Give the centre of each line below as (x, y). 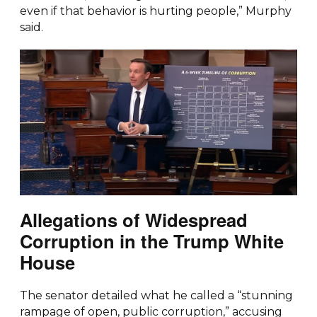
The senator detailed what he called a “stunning (156, 295)
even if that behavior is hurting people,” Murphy (155, 11)
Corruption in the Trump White (151, 241)
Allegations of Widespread (133, 219)
